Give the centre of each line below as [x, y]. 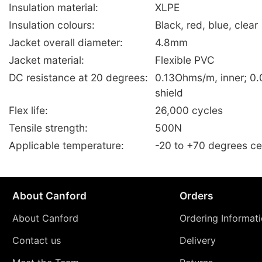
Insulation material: [54, 8]
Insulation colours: [52, 25]
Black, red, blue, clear [206, 25]
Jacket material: [46, 60]
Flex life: [28, 111]
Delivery [197, 240]
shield [169, 93]
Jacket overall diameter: [66, 43]
